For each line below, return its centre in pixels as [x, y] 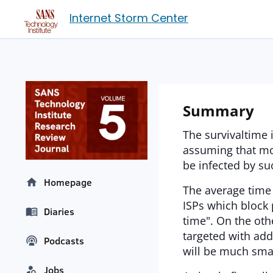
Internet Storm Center [129, 18]
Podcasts [64, 241]
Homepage [68, 183]
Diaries [59, 212]
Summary [218, 111]
